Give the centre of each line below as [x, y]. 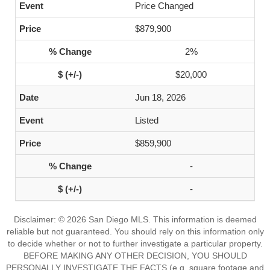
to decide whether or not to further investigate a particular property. [135, 243]
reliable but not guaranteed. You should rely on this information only [135, 231]
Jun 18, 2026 [160, 97]
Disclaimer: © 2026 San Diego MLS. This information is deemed [135, 219]
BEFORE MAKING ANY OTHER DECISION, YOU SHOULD [135, 256]
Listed [147, 120]
